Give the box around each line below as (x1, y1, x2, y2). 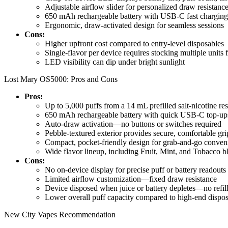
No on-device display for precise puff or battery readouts (45, 165, 226, 175)
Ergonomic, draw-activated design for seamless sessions (45, 21, 224, 30)
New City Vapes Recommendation (4, 210, 116, 219)
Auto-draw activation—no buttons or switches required (45, 120, 221, 129)
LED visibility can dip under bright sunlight (45, 58, 185, 67)
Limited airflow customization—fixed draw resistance (45, 175, 217, 184)
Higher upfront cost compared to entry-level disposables (45, 39, 224, 48)
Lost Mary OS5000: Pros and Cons (4, 75, 118, 84)
